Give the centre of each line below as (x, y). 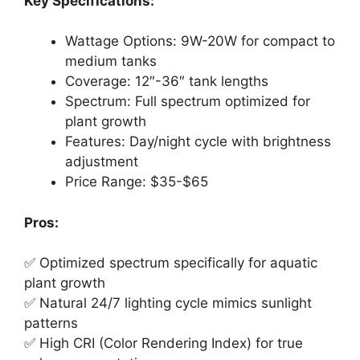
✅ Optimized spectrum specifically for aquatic (171, 263)
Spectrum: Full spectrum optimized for (188, 101)
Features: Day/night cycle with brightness (198, 141)
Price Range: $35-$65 (137, 182)
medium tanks (111, 61)
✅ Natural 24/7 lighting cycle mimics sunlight (168, 303)
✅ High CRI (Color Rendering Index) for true (164, 343)
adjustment (102, 162)
